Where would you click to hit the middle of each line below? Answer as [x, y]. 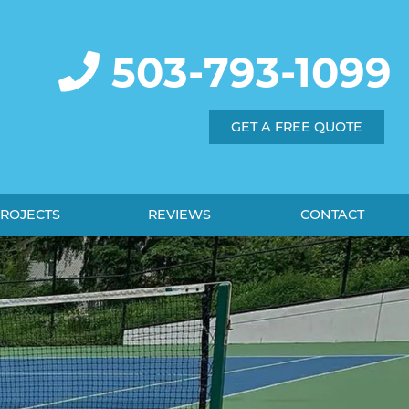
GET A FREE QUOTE [297, 127]
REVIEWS [179, 214]
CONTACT [332, 214]
